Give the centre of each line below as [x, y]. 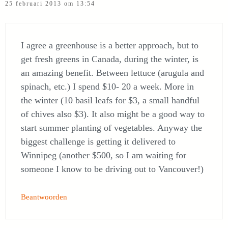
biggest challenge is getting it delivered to [98, 142]
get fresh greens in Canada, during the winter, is [110, 59]
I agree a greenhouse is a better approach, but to [110, 46]
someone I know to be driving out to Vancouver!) [112, 169]
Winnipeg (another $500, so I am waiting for [104, 155]
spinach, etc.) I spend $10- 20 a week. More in [107, 87]
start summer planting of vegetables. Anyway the [111, 128]
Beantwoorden [44, 197]
